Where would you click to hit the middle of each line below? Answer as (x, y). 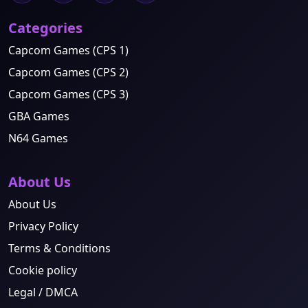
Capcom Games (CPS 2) (68, 72)
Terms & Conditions (59, 248)
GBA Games (39, 116)
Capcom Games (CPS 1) (68, 50)
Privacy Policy (43, 226)
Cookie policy (43, 270)
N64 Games (38, 138)
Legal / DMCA (43, 292)
